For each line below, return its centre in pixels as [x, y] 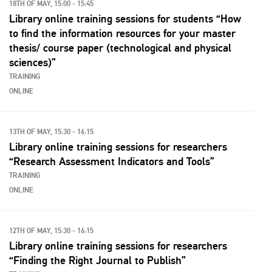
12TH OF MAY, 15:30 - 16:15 [51, 231]
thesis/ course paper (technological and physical [120, 48]
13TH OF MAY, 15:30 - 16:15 [51, 132]
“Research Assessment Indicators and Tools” [112, 161]
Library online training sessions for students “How [125, 19]
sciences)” [32, 63]
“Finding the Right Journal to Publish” [97, 260]
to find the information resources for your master [122, 33]
